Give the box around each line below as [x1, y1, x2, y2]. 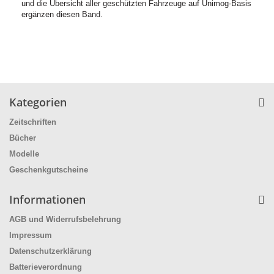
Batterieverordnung [9, 262, 82, 272]
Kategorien [9, 95, 67, 109]
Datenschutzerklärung [9, 246, 92, 256]
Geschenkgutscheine [9, 165, 88, 174]
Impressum [9, 231, 52, 240]
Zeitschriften [9, 117, 56, 127]
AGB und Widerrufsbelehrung [9, 215, 121, 224]
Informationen [9, 192, 86, 207]
